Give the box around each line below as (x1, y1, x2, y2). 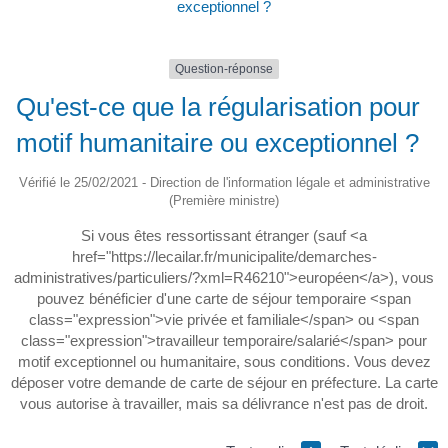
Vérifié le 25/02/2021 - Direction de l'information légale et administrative (18, 175, 430, 191)
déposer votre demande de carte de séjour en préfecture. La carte (10, 374, 438, 392)
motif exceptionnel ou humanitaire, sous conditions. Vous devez (17, 353, 431, 371)
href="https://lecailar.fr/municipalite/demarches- (71, 248, 377, 266)
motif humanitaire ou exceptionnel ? (16, 128, 419, 159)
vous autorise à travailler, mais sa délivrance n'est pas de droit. (20, 395, 428, 413)
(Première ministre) (169, 193, 279, 209)
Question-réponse (175, 62, 273, 77)
